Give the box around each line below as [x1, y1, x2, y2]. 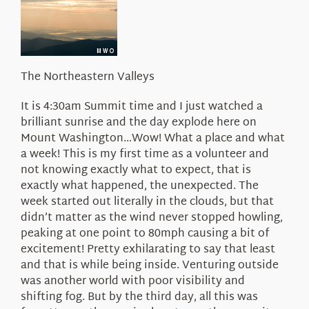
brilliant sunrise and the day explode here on [20, 112, 257, 133]
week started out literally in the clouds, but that [20, 192, 274, 212]
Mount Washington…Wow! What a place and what [20, 128, 285, 149]
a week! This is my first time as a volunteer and [20, 144, 269, 165]
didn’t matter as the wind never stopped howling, [20, 208, 283, 228]
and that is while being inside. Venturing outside [20, 255, 279, 276]
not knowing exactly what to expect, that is [20, 160, 251, 181]
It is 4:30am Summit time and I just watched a [20, 97, 263, 117]
